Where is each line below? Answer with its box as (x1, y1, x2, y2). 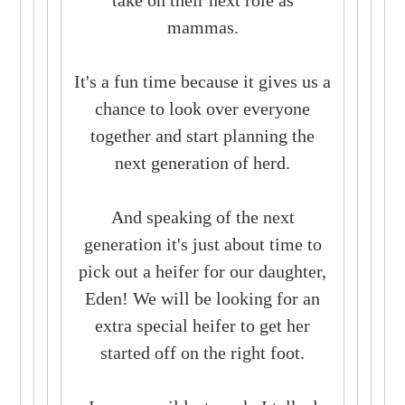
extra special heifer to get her (95, 315, 310, 335)
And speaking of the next (110, 206, 295, 227)
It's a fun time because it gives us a (74, 71, 331, 91)
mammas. (166, 16, 239, 37)
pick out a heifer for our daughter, (79, 260, 326, 281)
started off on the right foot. (100, 342, 305, 363)
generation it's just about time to (83, 233, 322, 254)
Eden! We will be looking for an (85, 287, 320, 308)
